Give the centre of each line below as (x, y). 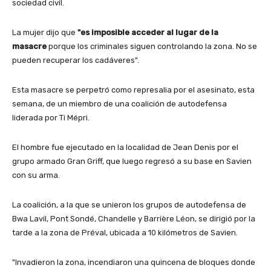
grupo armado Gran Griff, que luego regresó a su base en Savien (132, 162)
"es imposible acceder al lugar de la (148, 33)
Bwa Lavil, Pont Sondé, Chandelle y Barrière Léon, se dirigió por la (134, 219)
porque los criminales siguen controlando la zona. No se (153, 47)
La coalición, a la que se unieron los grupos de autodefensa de (129, 205)
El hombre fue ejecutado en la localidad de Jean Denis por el (125, 148)
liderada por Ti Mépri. (51, 118)
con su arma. (36, 175)
